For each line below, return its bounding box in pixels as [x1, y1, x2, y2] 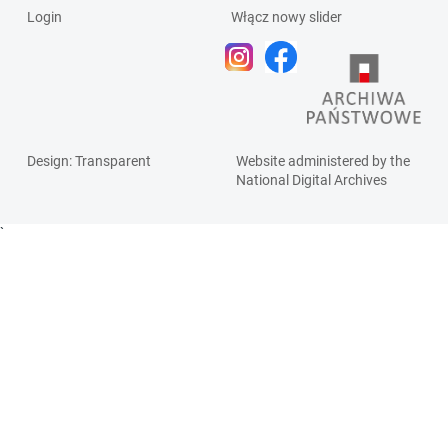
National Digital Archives [236, 172, 387, 188]
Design [27, 153, 69, 169]
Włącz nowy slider [231, 9, 342, 25]
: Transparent [69, 153, 151, 169]
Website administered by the [236, 153, 410, 169]
